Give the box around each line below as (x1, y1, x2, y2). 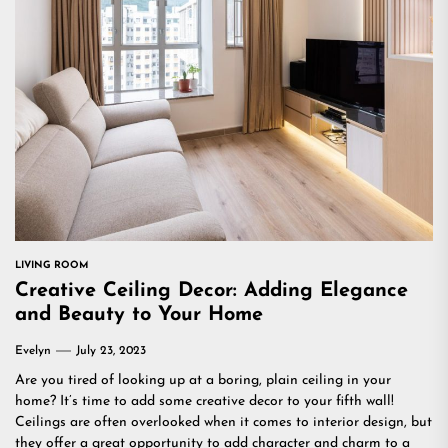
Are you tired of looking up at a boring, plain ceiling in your (15, 373, 391, 388)
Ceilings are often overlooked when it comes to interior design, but (15, 415, 432, 430)
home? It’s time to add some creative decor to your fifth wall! (15, 394, 394, 409)
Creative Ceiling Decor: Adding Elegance (15, 281, 408, 301)
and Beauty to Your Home (15, 305, 263, 325)
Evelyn (15, 345, 51, 357)
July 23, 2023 (76, 345, 146, 357)
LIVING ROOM (15, 260, 88, 271)
